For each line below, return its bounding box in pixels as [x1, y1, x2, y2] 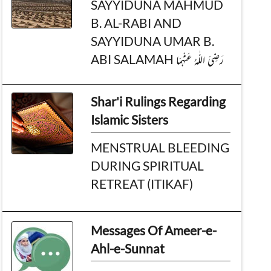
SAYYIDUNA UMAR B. [91, 33, 215, 48]
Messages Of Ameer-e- [91, 222, 217, 238]
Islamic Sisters [91, 111, 169, 127]
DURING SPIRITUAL [91, 157, 204, 173]
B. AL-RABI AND [91, 15, 182, 30]
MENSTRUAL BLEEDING [91, 139, 230, 155]
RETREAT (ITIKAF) [91, 175, 194, 191]
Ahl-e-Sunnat [91, 240, 165, 256]
